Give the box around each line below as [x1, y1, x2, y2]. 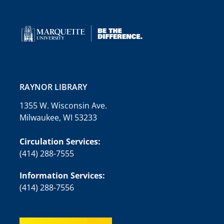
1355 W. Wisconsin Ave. [19, 100, 107, 111]
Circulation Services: [19, 136, 100, 147]
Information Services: [19, 170, 105, 181]
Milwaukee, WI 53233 [19, 112, 97, 123]
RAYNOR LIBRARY [19, 81, 87, 92]
